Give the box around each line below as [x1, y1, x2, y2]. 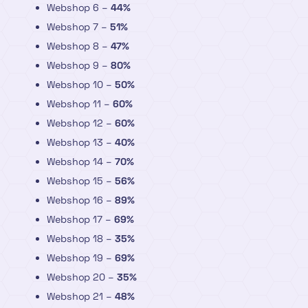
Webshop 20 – [47, 270, 117, 283]
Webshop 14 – [47, 155, 115, 168]
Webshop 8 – [47, 39, 111, 52]
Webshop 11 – [47, 97, 113, 110]
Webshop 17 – [47, 212, 114, 225]
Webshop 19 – [47, 251, 115, 264]
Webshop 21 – [47, 289, 115, 302]
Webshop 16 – [47, 193, 115, 206]
